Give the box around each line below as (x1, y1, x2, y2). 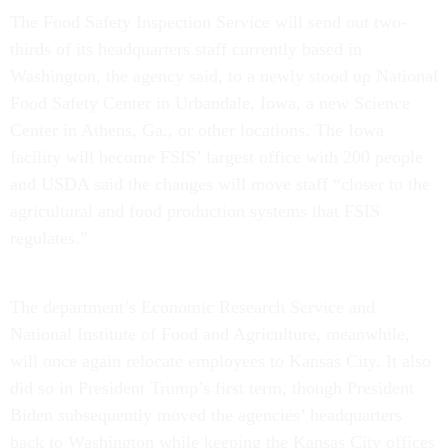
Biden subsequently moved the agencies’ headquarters (10, 405, 402, 426)
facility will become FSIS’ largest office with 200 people (10, 147, 423, 168)
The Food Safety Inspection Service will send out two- (10, 12, 407, 33)
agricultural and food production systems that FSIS (10, 201, 380, 222)
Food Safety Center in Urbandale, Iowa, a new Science (10, 93, 410, 114)
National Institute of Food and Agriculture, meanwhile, (10, 324, 410, 345)
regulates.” (10, 228, 93, 249)
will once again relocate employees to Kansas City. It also (10, 351, 431, 372)
